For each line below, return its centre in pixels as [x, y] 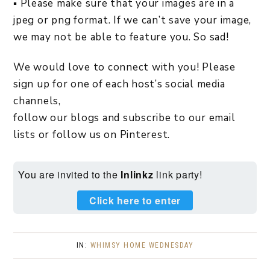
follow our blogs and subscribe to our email [124, 118]
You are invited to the [70, 175]
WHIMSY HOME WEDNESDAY [142, 246]
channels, [37, 101]
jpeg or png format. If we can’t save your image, [132, 20]
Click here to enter [135, 201]
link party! [178, 175]
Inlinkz [137, 175]
